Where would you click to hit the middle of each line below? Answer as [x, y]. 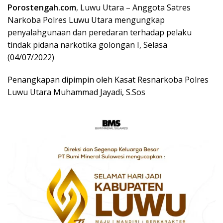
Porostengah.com [42, 8]
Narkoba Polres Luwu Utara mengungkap [86, 20]
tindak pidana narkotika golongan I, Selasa [87, 45]
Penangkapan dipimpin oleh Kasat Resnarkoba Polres [108, 80]
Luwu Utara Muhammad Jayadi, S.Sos [76, 92]
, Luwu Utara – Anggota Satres [133, 8]
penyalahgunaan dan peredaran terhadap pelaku [100, 33]
